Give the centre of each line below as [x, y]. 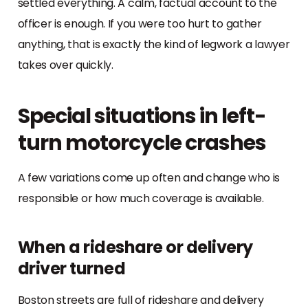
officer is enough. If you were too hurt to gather [140, 23]
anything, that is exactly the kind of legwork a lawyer [154, 44]
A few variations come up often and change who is [149, 177]
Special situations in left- [142, 116]
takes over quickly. [65, 65]
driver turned [71, 268]
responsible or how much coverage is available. [141, 198]
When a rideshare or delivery [135, 247]
